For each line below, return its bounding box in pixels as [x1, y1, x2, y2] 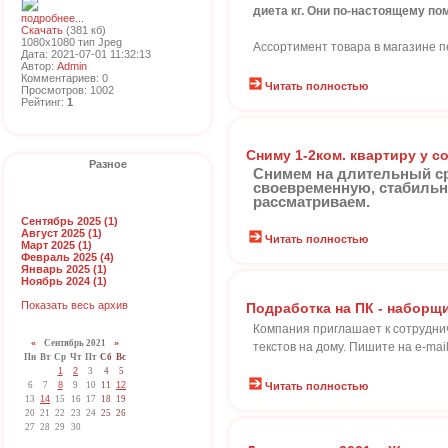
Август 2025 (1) [21, 227, 102, 239]
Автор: [21, 60, 57, 72]
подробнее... [21, 12, 84, 24]
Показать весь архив [21, 299, 128, 311]
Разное [88, 158, 127, 170]
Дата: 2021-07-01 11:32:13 [21, 48, 151, 60]
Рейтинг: [21, 96, 67, 108]
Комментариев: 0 [21, 72, 108, 84]
